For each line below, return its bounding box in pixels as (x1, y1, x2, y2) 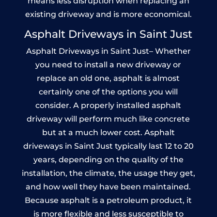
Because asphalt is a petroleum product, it (25, 195, 192, 205)
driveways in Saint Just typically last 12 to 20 (23, 141, 194, 151)
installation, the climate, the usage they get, (21, 168, 195, 178)
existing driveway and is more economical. (25, 9, 192, 19)
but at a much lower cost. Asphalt (42, 127, 175, 137)
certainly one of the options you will (39, 87, 178, 96)
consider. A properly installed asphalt (35, 100, 182, 110)
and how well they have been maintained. (26, 182, 191, 191)
